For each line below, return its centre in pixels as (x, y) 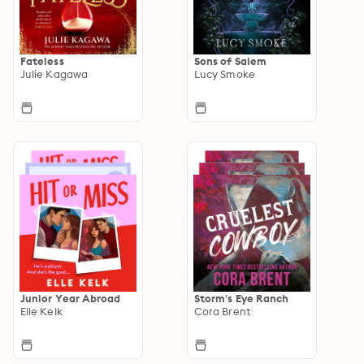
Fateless (42, 61)
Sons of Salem (231, 61)
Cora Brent (222, 311)
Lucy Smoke (225, 74)
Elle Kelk (41, 311)
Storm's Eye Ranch (242, 298)
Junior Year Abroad (71, 298)
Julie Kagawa (54, 74)
